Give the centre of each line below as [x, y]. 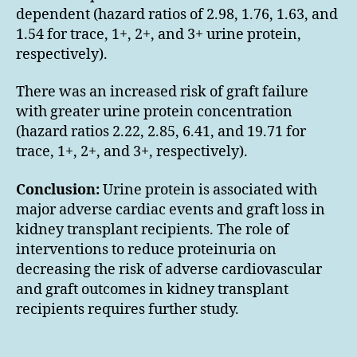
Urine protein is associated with [208, 190]
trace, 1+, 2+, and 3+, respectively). [132, 152]
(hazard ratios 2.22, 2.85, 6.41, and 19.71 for [161, 132]
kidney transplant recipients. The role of [153, 229]
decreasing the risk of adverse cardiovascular [169, 269]
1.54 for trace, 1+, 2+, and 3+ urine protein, [159, 34]
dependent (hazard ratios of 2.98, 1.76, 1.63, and [177, 14]
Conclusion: [58, 190]
